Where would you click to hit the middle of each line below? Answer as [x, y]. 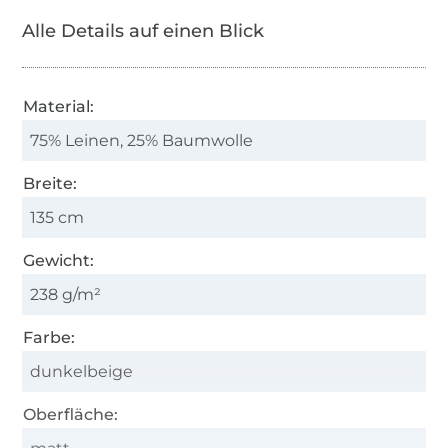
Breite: [50, 183]
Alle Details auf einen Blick [143, 30]
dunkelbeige [82, 371]
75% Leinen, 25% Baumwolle [142, 140]
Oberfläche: [71, 414]
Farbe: [49, 337]
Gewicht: [59, 260]
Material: [59, 106]
